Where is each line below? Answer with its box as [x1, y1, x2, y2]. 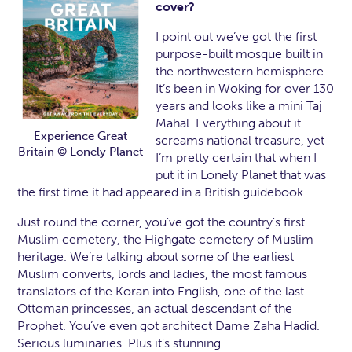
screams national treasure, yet [156, 133, 325, 148]
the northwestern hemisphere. [156, 64, 328, 79]
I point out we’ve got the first [156, 29, 317, 45]
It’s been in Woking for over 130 [156, 81, 335, 97]
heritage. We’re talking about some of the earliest [17, 249, 295, 265]
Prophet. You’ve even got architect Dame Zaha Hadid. [17, 318, 321, 334]
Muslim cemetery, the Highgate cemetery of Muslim [17, 232, 314, 247]
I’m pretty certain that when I [156, 150, 317, 166]
